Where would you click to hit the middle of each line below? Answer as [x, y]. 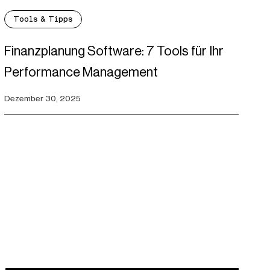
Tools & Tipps [43, 19]
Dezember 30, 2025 [42, 99]
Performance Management [81, 72]
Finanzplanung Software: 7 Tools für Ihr [114, 51]
